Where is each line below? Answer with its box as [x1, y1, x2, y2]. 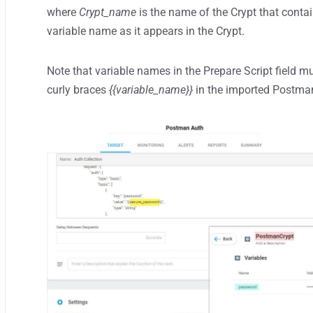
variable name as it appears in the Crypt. [47, 24, 245, 38]
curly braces [47, 82, 110, 96]
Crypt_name [79, 5, 137, 19]
